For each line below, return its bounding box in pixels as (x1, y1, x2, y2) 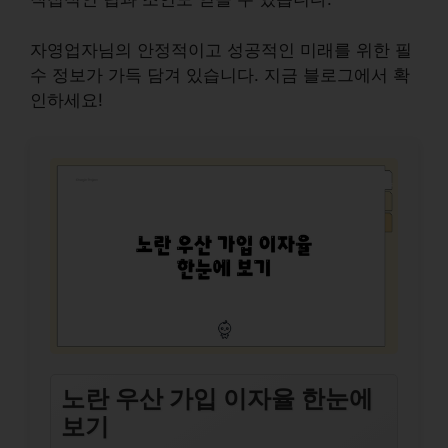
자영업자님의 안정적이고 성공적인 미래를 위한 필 (30, 39, 412, 60)
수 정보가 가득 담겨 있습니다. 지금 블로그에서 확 (30, 64, 410, 85)
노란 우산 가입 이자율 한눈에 (61, 384, 373, 414)
